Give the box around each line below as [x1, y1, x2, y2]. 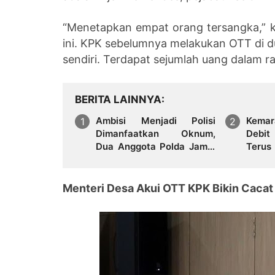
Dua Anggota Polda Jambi [96, 140, 215, 152]
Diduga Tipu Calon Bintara [96, 153, 215, 165]
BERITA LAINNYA [75, 93, 161, 106]
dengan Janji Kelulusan [96, 166, 198, 178]
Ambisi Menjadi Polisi [96, 114, 215, 126]
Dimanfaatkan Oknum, [96, 127, 215, 139]
